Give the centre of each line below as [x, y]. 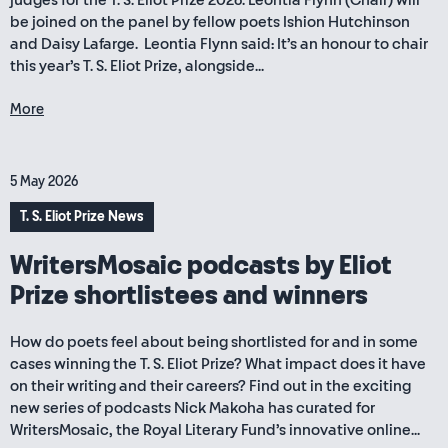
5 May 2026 [44, 181]
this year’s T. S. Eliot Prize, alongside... [137, 66]
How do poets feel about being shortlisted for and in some [214, 342]
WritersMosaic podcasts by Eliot [201, 266]
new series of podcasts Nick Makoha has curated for [192, 408]
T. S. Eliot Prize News [82, 216]
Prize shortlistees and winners [189, 296]
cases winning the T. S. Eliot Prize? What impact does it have [218, 364]
